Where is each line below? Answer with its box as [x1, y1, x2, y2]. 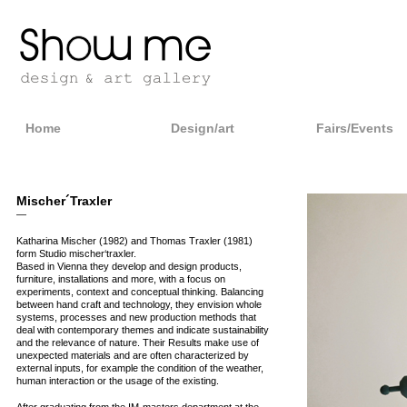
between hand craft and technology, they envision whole [15, 299, 262, 310]
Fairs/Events [315, 121, 393, 135]
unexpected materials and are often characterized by [15, 350, 249, 361]
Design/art [170, 121, 234, 135]
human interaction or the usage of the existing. [15, 375, 219, 386]
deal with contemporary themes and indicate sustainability [15, 324, 269, 335]
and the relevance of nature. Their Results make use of [15, 337, 259, 348]
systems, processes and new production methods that [15, 312, 256, 323]
